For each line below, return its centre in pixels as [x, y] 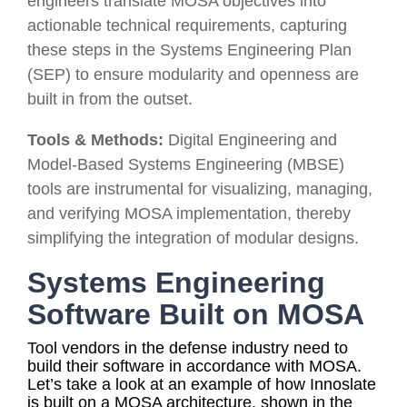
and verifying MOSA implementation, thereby [189, 213]
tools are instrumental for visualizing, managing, [200, 189]
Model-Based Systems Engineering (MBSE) [186, 164]
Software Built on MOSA [196, 314]
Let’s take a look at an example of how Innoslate [202, 384]
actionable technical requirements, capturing [187, 25]
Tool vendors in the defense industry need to [188, 347]
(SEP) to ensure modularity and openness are [193, 74]
